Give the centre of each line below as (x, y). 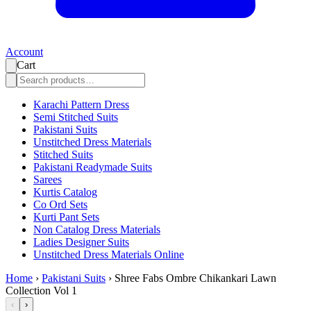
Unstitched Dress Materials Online (109, 255)
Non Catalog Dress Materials (97, 230)
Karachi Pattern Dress (81, 105)
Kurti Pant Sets (66, 217)
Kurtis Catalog (65, 192)
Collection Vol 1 (41, 291)
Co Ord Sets (60, 205)
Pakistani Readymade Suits (93, 167)
